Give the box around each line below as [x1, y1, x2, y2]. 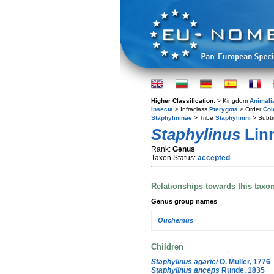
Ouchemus [158, 217, 193, 224]
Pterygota [209, 106, 238, 113]
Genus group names [151, 197, 217, 205]
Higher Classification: [151, 97, 217, 104]
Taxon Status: [151, 154, 198, 162]
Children [151, 242, 183, 251]
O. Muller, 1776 [218, 257, 270, 266]
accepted [198, 154, 230, 162]
